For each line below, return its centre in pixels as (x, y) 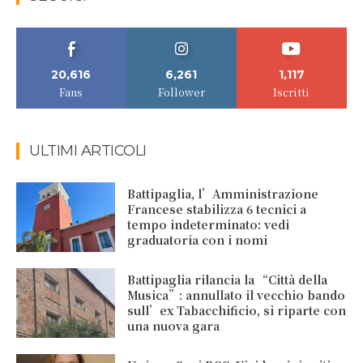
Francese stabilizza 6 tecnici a (217, 209)
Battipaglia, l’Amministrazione (223, 194)
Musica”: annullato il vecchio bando (237, 295)
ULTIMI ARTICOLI (88, 151)
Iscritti (292, 92)
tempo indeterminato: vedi (209, 225)
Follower (181, 92)
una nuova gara (174, 325)
